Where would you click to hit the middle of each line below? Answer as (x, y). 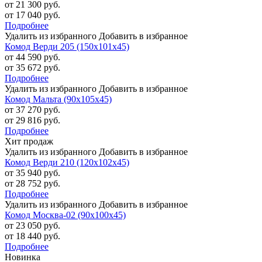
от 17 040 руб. (32, 15)
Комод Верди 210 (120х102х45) (67, 163)
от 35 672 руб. (32, 68)
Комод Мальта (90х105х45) (58, 99)
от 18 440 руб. (32, 236)
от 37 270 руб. (32, 110)
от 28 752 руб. (32, 184)
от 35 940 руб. (32, 173)
